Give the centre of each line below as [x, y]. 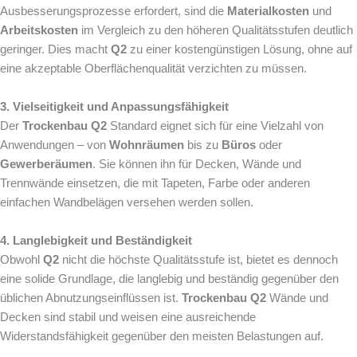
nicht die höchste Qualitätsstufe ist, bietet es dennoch [198, 259]
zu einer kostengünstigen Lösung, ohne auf [239, 49]
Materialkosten [268, 11]
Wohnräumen [147, 145]
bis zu [203, 145]
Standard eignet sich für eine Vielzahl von [215, 126]
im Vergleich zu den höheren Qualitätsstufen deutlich [216, 30]
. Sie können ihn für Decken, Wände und [197, 164]
